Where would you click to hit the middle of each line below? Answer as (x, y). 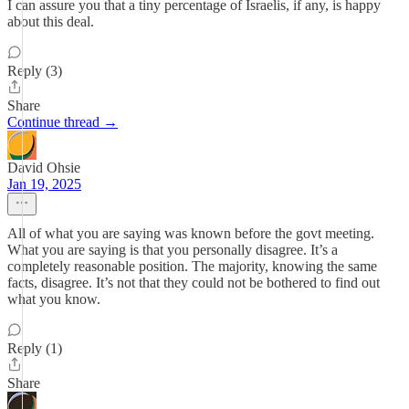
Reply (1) (35, 348)
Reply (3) (35, 71)
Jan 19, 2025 (44, 184)
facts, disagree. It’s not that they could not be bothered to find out (194, 283)
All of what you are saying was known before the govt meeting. (191, 233)
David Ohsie (44, 168)
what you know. (54, 299)
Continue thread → (63, 122)
